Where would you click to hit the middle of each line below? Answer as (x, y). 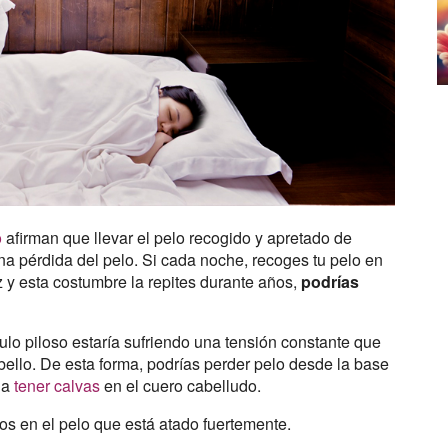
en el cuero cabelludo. (181, 386)
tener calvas (57, 386)
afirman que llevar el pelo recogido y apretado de (177, 238)
